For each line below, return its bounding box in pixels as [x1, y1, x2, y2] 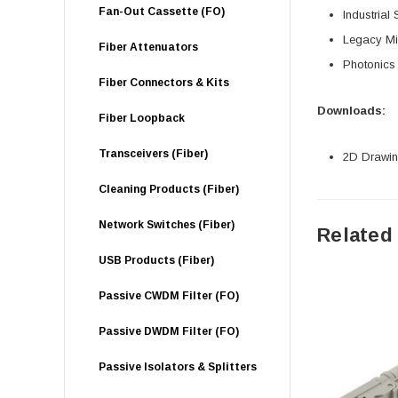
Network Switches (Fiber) [99, 219, 235, 231]
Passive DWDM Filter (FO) [99, 325, 239, 338]
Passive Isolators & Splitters [99, 361, 257, 373]
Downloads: [317, 104, 386, 117]
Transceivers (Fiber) [99, 147, 208, 160]
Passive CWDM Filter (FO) [99, 290, 239, 302]
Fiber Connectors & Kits [99, 76, 229, 89]
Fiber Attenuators [99, 41, 198, 53]
